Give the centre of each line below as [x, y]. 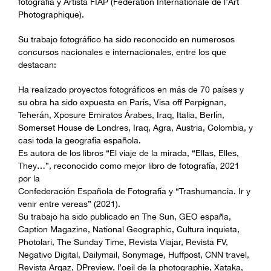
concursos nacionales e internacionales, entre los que [122, 52]
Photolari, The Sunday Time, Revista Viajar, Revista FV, [123, 242]
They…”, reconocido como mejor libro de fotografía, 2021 [129, 166]
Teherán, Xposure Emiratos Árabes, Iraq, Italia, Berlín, [121, 115]
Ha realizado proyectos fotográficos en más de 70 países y [131, 90]
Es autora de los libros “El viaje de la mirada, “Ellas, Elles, [129, 153]
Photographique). [51, 15]
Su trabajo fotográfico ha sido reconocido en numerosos [126, 39]
